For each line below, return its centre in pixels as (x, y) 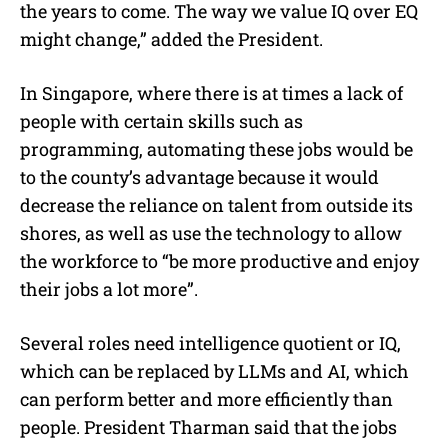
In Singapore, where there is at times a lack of (211, 92)
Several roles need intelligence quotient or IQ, (210, 342)
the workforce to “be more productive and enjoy (219, 260)
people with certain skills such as (161, 120)
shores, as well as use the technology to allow (211, 232)
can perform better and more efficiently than (206, 398)
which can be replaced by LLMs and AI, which (214, 370)
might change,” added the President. (171, 38)
